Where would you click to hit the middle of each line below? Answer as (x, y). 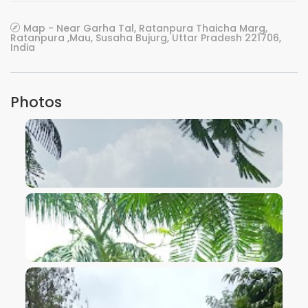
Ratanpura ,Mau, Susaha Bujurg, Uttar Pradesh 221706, (146, 38)
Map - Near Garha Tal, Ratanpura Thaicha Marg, (145, 28)
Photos (36, 102)
